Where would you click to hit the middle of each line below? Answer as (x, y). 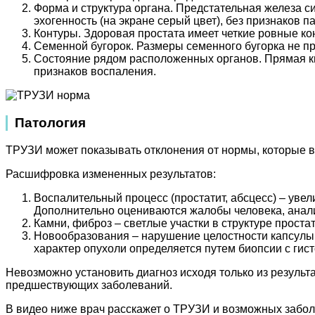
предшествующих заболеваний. (89, 285)
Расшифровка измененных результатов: (111, 174)
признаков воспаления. (95, 72)
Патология (50, 123)
